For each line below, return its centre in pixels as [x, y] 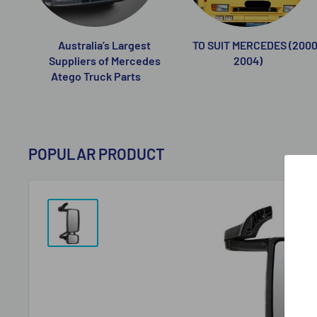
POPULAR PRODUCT [97, 153]
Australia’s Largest [105, 45]
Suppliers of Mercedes [104, 60]
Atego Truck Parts [97, 76]
